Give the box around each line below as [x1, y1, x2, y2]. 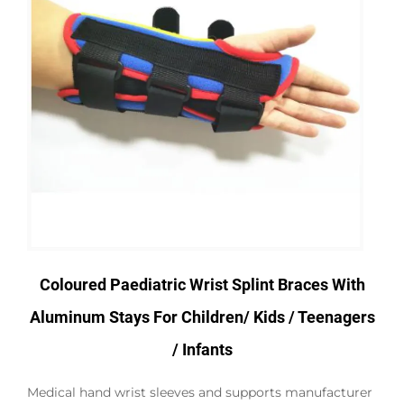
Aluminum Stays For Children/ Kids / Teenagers [29, 308, 375, 327]
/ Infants [171, 340, 233, 360]
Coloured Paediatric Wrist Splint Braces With [39, 275, 365, 295]
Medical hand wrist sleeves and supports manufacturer [27, 384, 372, 401]
